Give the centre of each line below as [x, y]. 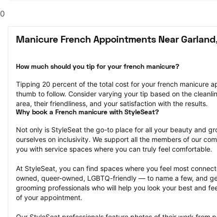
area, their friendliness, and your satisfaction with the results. [112, 103]
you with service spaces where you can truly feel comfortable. [114, 149]
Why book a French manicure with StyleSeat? [87, 113]
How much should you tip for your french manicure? [98, 67]
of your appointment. [49, 197]
